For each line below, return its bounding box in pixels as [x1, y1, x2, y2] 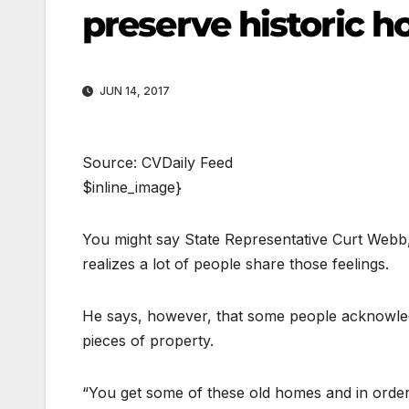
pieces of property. [82, 331, 214, 351]
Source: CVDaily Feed [82, 153, 233, 173]
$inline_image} [82, 178, 182, 197]
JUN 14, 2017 [97, 84, 170, 99]
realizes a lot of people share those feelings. [82, 255, 389, 274]
